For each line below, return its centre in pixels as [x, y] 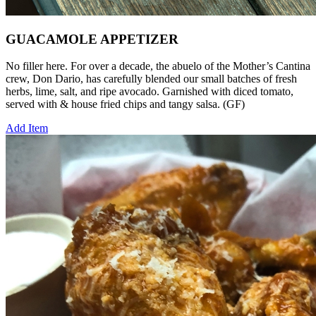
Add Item [27, 128]
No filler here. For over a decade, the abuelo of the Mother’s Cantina [158, 66]
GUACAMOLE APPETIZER [92, 39]
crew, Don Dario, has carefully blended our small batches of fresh [151, 79]
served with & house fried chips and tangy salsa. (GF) [125, 104]
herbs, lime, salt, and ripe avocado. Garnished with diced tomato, [150, 92]
